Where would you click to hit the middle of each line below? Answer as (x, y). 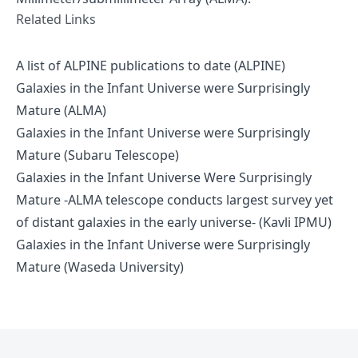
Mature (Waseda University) (100, 267)
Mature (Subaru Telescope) (97, 155)
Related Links (56, 19)
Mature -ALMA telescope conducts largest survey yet (175, 199)
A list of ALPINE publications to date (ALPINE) (151, 65)
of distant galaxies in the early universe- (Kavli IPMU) (174, 222)
